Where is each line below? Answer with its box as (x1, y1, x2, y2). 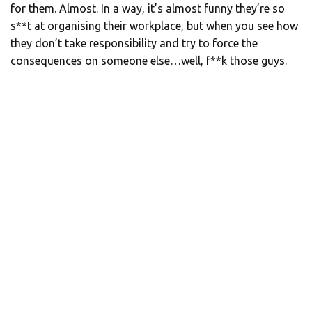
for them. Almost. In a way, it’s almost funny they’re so (10, 2, 285, 15)
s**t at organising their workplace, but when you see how (10, 19, 298, 33)
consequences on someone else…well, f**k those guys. (10, 54, 287, 68)
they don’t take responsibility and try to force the (10, 37, 258, 50)
